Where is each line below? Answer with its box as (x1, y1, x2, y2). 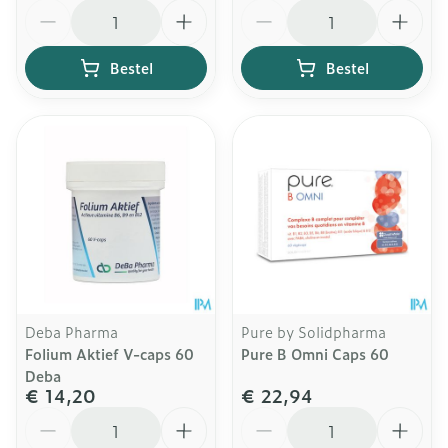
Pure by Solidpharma (241, 321, 386, 342)
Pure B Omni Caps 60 (241, 343, 389, 364)
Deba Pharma (25, 321, 118, 342)
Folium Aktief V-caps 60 (25, 343, 194, 364)
